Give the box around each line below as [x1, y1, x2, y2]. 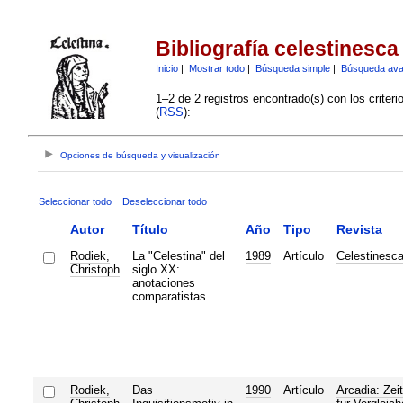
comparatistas [131, 289, 206, 303]
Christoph [69, 262, 120, 276]
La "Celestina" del [131, 248, 225, 263]
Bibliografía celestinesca [155, 37, 399, 61]
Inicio [155, 62, 178, 74]
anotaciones [131, 275, 195, 290]
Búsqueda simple [255, 62, 330, 74]
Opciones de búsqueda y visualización [60, 150, 221, 161]
